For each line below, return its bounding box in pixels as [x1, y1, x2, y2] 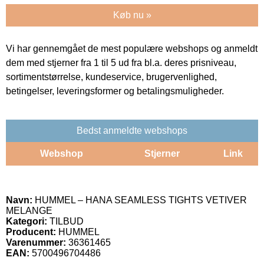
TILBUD [47, 216, 84, 226]
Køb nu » [113, 9, 151, 20]
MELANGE [6, 205, 52, 216]
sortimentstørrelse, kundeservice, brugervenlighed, [6, 71, 217, 82]
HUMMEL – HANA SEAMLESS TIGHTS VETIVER [32, 194, 247, 205]
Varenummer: [6, 237, 66, 247]
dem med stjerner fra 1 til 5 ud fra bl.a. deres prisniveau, [6, 57, 236, 68]
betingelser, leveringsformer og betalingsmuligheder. [6, 85, 224, 96]
